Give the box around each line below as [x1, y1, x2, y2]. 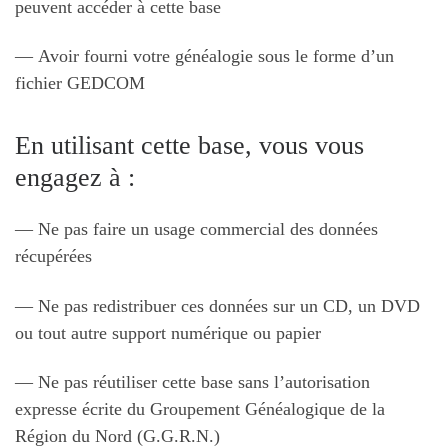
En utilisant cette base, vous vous [15, 130, 364, 160]
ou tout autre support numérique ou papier [15, 322, 321, 343]
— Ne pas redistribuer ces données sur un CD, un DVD [15, 295, 420, 316]
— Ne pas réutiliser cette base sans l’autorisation [15, 372, 370, 393]
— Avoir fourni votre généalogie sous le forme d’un [15, 46, 394, 67]
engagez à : [15, 162, 135, 192]
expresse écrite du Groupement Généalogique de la [15, 399, 385, 420]
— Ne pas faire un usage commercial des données [15, 219, 378, 240]
